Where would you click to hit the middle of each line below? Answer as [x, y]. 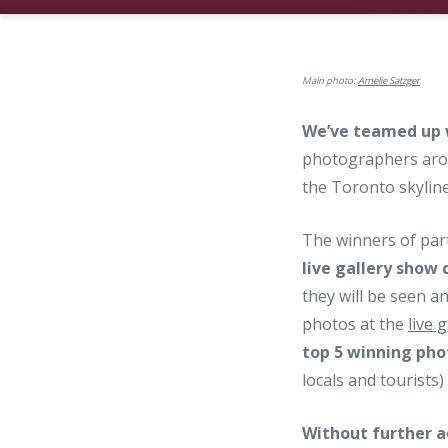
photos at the [355, 324]
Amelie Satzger [389, 80]
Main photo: [330, 80]
